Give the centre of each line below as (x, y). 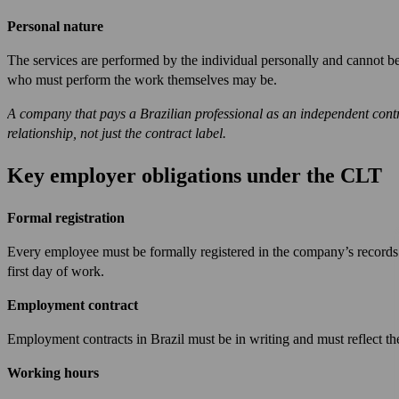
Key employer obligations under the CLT (195, 176)
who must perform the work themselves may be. (142, 80)
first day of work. (56, 271)
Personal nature (55, 27)
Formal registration (66, 217)
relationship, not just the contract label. (117, 134)
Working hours (53, 372)
